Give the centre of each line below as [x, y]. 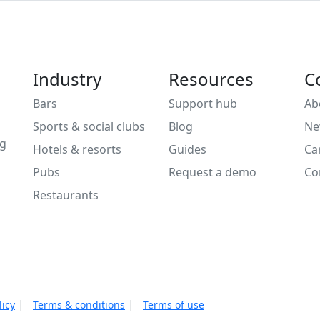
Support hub [203, 103]
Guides [187, 149]
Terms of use [174, 304]
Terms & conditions [79, 304]
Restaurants [66, 195]
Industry [67, 79]
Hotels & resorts [77, 149]
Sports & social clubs [89, 126]
